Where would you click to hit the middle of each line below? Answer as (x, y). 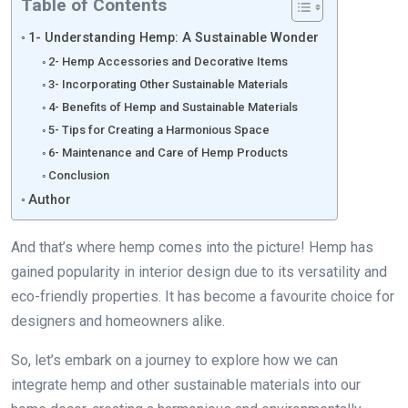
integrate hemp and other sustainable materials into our (186, 384)
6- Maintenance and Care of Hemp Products (168, 152)
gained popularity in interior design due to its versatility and (199, 271)
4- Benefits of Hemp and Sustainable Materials (173, 107)
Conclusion (79, 175)
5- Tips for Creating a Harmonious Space (159, 129)
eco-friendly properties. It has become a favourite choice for (203, 296)
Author (49, 199)
